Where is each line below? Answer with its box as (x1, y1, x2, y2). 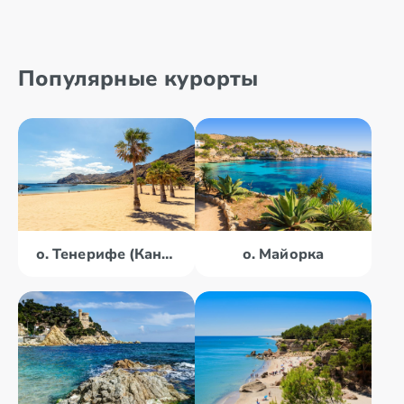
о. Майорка (243, 244, 324, 264)
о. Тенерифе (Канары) (161, 244, 173, 264)
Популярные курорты (18, 64, 259, 93)
